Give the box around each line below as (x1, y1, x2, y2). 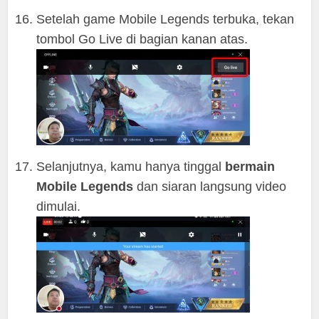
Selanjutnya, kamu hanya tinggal (36, 159, 226, 174)
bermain (225, 159, 276, 174)
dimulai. (36, 199, 81, 214)
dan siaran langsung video (133, 179, 287, 194)
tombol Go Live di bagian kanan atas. (36, 32, 249, 46)
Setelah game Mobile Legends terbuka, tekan (36, 12, 295, 26)
